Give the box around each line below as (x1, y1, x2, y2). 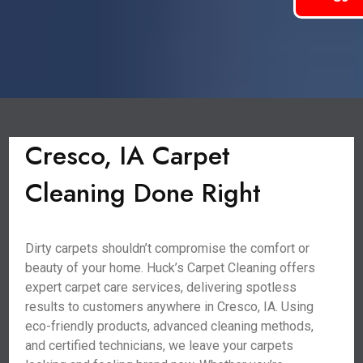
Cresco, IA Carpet (25, 137, 231, 174)
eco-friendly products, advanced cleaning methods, (25, 318, 314, 334)
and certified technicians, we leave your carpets (25, 338, 294, 353)
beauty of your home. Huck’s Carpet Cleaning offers (25, 260, 316, 275)
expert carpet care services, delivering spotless (25, 280, 297, 295)
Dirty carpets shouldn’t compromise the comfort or (25, 241, 310, 256)
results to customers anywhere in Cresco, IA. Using (25, 299, 314, 314)
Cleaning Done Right (25, 174, 262, 211)
